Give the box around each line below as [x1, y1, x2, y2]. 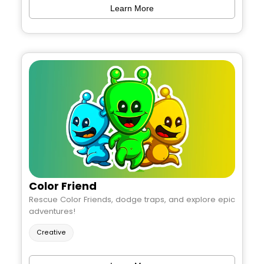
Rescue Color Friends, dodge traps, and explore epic [29, 194, 235, 206]
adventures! [29, 206, 75, 217]
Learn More [110, 3, 154, 13]
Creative [37, 228, 66, 237]
